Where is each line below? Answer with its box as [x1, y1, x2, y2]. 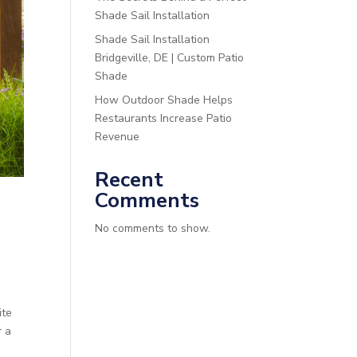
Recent [95, 165, 164, 194]
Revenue [95, 128, 140, 144]
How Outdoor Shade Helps [95, 92, 233, 108]
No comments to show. [95, 220, 211, 236]
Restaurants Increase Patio [95, 110, 233, 126]
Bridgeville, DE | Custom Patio [95, 49, 245, 65]
